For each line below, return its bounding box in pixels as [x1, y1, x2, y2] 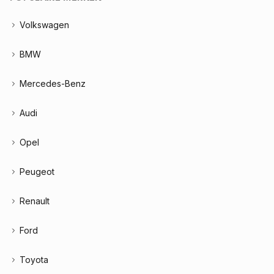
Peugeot [20, 166, 54, 177]
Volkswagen [20, 20, 69, 30]
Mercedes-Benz [20, 78, 86, 89]
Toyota [20, 254, 48, 265]
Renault [20, 196, 50, 206]
